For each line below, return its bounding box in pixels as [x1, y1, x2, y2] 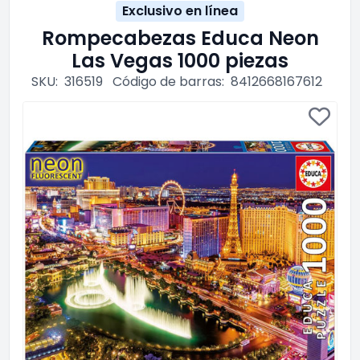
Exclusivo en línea [122, 2, 238, 20]
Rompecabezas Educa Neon [41, 25, 319, 51]
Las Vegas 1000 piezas [72, 47, 288, 74]
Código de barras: [112, 72, 224, 91]
